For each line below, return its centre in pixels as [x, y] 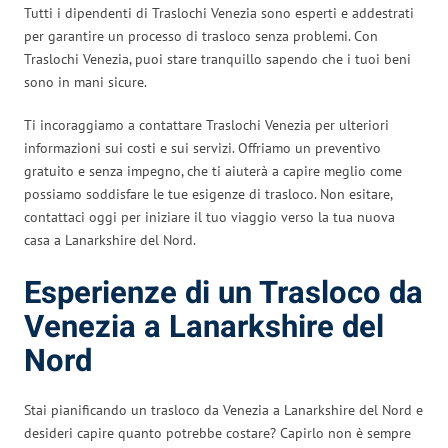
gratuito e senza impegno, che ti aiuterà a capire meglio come [213, 170]
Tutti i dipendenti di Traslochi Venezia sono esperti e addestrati [219, 12]
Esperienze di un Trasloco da [223, 293]
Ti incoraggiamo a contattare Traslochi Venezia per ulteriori [206, 124]
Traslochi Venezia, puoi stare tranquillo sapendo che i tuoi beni [217, 58]
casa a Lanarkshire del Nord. [110, 239]
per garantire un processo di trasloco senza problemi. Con [201, 35]
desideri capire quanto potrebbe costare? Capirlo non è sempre [217, 432]
